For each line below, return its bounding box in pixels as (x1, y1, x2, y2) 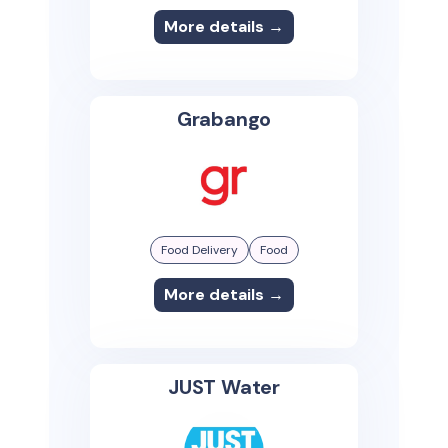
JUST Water (168, 373, 280, 400)
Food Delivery (160, 241, 238, 258)
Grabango (176, 105, 272, 132)
